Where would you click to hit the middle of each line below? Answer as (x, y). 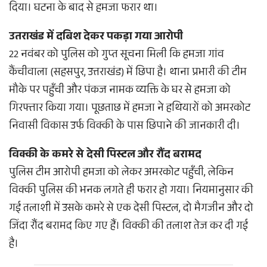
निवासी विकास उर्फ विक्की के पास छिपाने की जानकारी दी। (125, 127)
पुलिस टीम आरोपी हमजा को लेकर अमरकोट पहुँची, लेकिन (121, 174)
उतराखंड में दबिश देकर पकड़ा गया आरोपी (96, 38)
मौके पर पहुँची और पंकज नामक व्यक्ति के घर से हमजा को (120, 91)
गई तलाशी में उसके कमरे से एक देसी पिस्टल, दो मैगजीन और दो (131, 209)
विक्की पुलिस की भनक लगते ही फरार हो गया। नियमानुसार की (131, 192)
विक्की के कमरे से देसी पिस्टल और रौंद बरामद (105, 156)
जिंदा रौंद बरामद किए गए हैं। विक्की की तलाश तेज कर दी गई (128, 227)
